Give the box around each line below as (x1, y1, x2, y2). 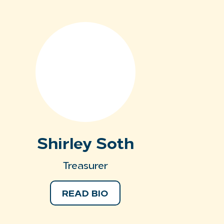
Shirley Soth (36, 137, 134, 153)
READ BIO (62, 189, 109, 199)
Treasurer (62, 161, 108, 172)
